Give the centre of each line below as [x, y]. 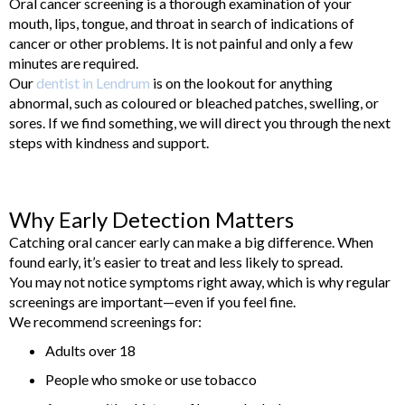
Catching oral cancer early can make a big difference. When [191, 241]
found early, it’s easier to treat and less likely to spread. [176, 261]
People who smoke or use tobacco [151, 379]
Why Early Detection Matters [151, 219]
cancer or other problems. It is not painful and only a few [181, 42]
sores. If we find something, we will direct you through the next [200, 122]
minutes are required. [74, 62]
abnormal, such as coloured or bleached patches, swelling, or [194, 102]
